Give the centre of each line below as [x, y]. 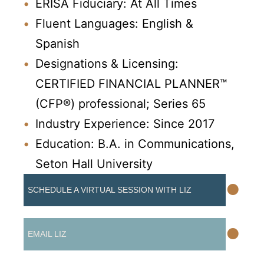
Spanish [57, 43]
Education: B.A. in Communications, [135, 143]
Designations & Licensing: [107, 63]
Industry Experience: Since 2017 [125, 123]
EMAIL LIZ [47, 234]
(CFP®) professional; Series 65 [121, 103]
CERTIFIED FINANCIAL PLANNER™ [131, 83]
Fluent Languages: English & [114, 23]
